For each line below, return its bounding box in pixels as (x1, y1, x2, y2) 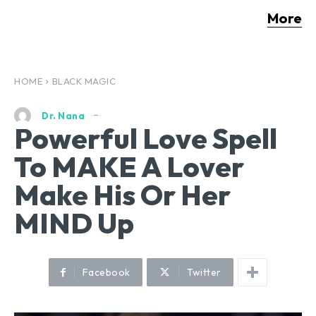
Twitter (187, 266, 221, 279)
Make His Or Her (14, 177, 231, 213)
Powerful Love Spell (14, 121, 277, 157)
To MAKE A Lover (14, 149, 244, 185)
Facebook (82, 266, 130, 279)
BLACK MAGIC (51, 75, 116, 87)
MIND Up (14, 205, 134, 241)
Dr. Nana (42, 109, 85, 121)
